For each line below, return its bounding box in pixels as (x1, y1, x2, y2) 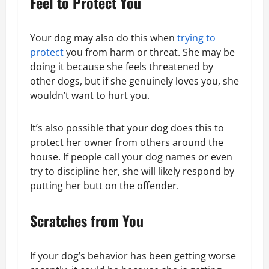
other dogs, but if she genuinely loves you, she (30, 74, 239, 88)
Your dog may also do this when (30, 31, 177, 44)
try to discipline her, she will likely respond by (30, 164, 234, 178)
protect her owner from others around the (30, 135, 223, 149)
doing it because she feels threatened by (30, 59, 213, 73)
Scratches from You (30, 209, 144, 231)
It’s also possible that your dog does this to (30, 121, 224, 134)
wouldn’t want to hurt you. (30, 88, 150, 102)
